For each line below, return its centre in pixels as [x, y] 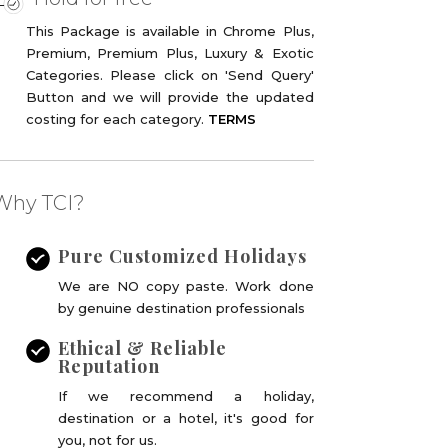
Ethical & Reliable [143, 348]
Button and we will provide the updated [170, 97]
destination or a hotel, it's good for [186, 418]
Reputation [109, 366]
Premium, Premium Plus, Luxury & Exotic [170, 53]
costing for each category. [117, 119]
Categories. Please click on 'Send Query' [170, 75]
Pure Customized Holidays [183, 256]
